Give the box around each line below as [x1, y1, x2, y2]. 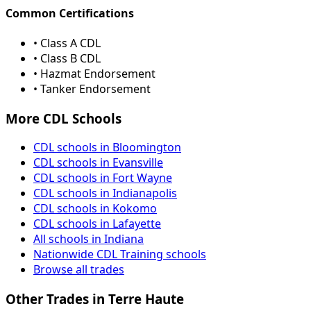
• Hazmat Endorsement [33, 65, 155, 81]
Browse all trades [33, 262, 124, 278]
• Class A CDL [33, 35, 101, 51]
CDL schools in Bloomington [33, 140, 181, 155]
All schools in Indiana [33, 231, 144, 247]
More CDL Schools [6, 109, 121, 127]
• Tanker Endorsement [33, 81, 151, 96]
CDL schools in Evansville [33, 155, 163, 171]
